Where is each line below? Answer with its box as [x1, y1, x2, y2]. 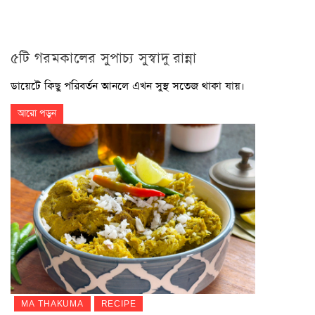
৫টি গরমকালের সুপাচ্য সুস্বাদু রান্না [11, 48, 197, 68]
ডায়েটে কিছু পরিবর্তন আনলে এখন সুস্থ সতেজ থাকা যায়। [11, 78, 245, 94]
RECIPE [101, 297, 136, 311]
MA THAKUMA [20, 297, 84, 311]
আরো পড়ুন [18, 106, 56, 120]
